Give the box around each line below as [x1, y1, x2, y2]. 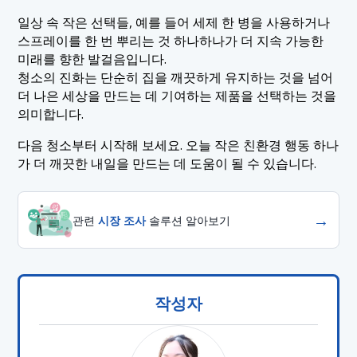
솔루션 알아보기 [146, 212, 231, 228]
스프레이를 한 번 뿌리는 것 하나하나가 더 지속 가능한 [18, 32, 324, 49]
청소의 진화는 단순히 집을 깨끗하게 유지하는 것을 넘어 [18, 69, 334, 86]
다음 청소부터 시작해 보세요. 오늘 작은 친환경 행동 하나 [18, 135, 339, 154]
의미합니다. [18, 105, 84, 123]
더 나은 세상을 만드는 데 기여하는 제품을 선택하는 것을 [18, 87, 337, 104]
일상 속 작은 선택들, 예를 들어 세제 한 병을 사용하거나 [18, 14, 331, 31]
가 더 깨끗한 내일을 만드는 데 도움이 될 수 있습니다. [18, 154, 317, 172]
